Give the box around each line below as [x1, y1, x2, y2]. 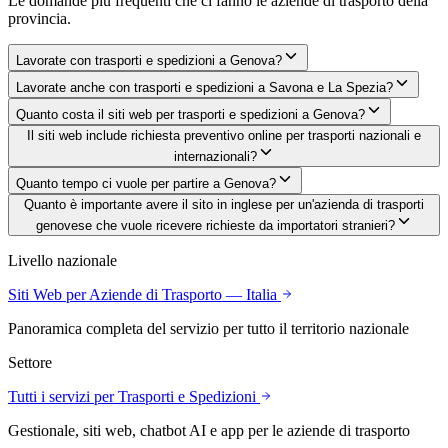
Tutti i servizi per [8, 388, 118, 406]
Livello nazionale [8, 252, 117, 270]
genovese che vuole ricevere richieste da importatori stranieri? [35, 218, 395, 234]
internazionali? [173, 149, 257, 165]
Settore [8, 354, 52, 372]
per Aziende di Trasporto [66, 286, 222, 304]
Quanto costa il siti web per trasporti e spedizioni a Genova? [16, 107, 365, 123]
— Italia [222, 286, 281, 304]
